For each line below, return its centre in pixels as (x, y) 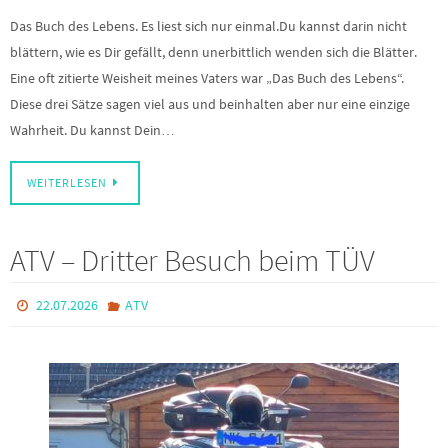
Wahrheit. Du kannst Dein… (92, 130)
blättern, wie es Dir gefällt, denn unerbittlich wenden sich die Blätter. (213, 52)
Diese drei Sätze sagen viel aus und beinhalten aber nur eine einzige (210, 104)
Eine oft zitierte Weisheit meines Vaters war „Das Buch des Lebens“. (207, 78)
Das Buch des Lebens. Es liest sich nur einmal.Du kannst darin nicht (208, 26)
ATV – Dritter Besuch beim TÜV (192, 259)
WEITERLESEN (67, 182)
